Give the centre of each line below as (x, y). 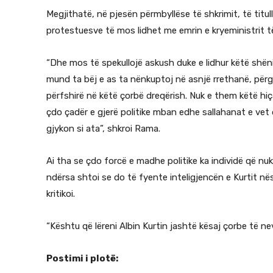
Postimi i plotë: (82, 258)
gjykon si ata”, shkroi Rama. (103, 128)
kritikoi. (61, 193)
